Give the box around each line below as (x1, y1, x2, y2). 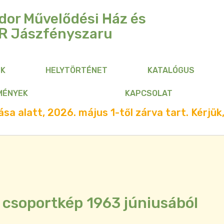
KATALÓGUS (147, 65, 195, 75)
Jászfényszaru (7, 25, 112, 42)
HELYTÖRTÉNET (45, 65, 108, 75)
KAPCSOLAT (124, 88, 172, 98)
